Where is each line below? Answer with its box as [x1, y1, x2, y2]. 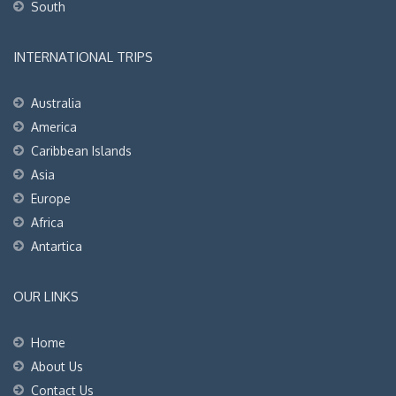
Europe [31, 191, 71, 207]
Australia [31, 95, 81, 111]
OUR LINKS [13, 288, 79, 306]
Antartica [31, 239, 82, 255]
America [31, 119, 77, 135]
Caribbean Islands [31, 143, 132, 159]
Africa [31, 215, 64, 231]
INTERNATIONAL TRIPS [13, 49, 153, 66]
